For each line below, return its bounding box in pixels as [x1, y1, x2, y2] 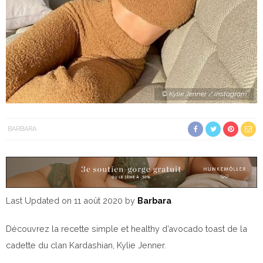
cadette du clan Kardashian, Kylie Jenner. [6, 240, 166, 251]
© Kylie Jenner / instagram [161, 90, 247, 98]
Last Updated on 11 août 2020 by [6, 195, 137, 206]
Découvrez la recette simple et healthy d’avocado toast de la [6, 224, 247, 234]
